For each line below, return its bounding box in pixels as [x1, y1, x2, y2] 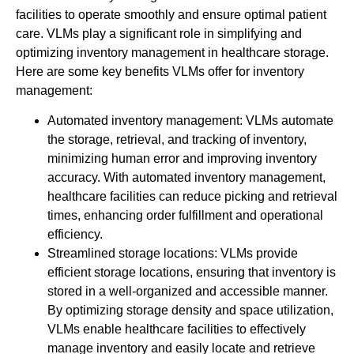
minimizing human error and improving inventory [47, 152, 317, 166]
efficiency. [47, 228, 103, 242]
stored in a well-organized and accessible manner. [47, 284, 328, 299]
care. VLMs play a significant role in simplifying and [16, 26, 302, 40]
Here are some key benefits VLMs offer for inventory [16, 64, 304, 78]
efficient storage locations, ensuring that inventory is [47, 265, 336, 280]
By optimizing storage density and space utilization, [47, 303, 333, 318]
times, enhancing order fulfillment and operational [47, 209, 323, 223]
